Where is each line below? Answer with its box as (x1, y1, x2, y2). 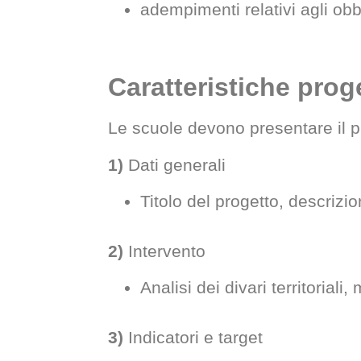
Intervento (123, 241, 206, 260)
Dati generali (123, 155, 226, 174)
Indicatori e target (123, 328, 263, 347)
